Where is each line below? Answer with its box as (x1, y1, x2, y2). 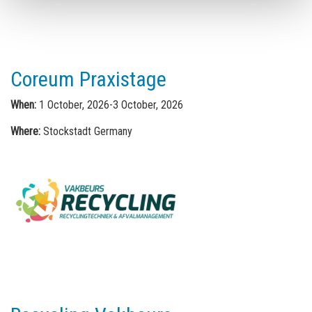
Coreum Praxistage (10, 67, 166, 92)
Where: (10, 125, 40, 139)
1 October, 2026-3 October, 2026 (38, 98, 183, 112)
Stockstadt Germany (40, 125, 132, 139)
